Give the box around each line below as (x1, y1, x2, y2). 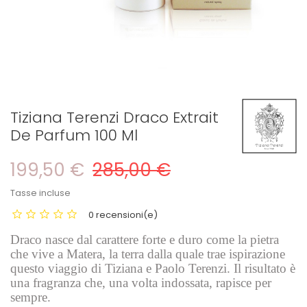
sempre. (10, 290, 51, 304)
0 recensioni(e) (88, 208, 158, 221)
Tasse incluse (10, 186, 71, 199)
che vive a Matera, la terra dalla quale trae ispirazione (10, 247, 285, 261)
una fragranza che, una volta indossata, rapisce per (10, 275, 271, 290)
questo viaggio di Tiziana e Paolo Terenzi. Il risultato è (10, 261, 295, 275)
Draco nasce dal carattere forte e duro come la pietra (10, 232, 279, 247)
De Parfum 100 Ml (10, 125, 138, 146)
